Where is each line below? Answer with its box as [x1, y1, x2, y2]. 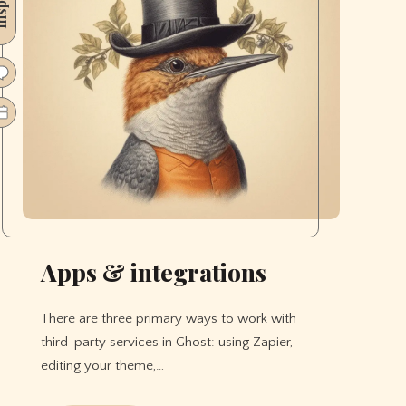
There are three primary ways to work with [40, 311, 296, 327]
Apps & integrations [40, 256, 266, 289]
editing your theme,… [40, 358, 164, 374]
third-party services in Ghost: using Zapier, [40, 334, 293, 351]
